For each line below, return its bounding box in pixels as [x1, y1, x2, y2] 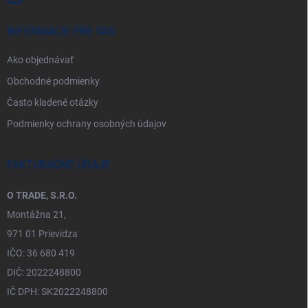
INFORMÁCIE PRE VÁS [7, 24, 115, 38]
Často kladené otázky [7, 96, 98, 108]
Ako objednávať [7, 54, 74, 65]
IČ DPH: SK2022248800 [7, 285, 108, 297]
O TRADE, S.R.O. [7, 189, 77, 201]
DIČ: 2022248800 [7, 266, 81, 278]
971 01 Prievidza [7, 228, 78, 239]
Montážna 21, [7, 208, 66, 220]
